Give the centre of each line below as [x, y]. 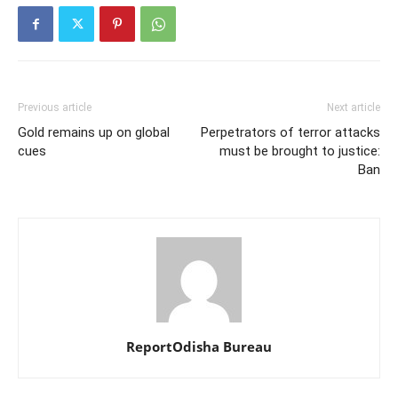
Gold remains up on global [94, 132]
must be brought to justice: [300, 151]
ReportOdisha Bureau [199, 346]
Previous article [55, 107]
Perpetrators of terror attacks [291, 132]
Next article [354, 107]
